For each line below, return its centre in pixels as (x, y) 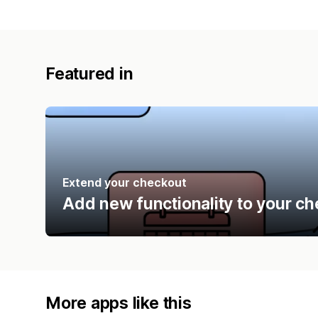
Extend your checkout (125, 182)
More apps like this (119, 303)
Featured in (89, 73)
